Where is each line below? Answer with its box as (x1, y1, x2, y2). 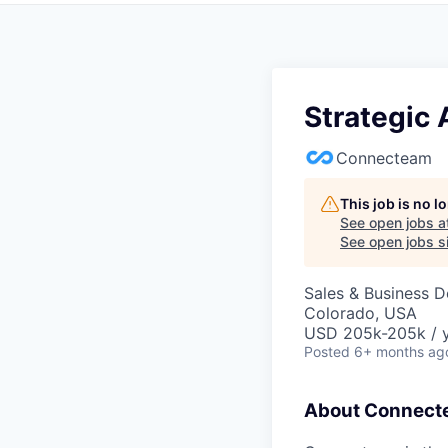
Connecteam (336, 148, 432, 168)
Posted (304, 343, 350, 360)
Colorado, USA (304, 303, 417, 323)
